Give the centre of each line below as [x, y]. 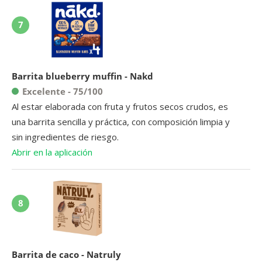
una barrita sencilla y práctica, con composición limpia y [121, 121]
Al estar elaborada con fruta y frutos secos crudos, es [120, 106]
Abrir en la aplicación [52, 152]
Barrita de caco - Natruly [66, 254]
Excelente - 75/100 [63, 91]
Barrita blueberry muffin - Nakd [82, 76]
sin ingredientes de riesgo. [65, 137]
